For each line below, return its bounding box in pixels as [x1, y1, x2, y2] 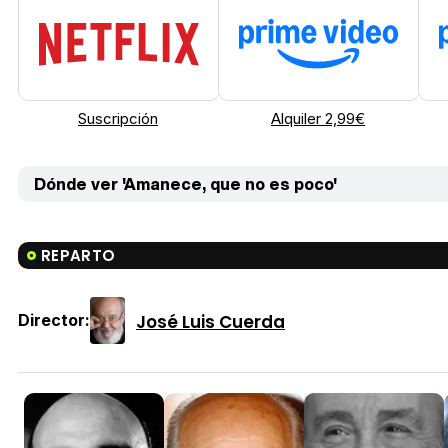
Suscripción [78, 109, 158, 129]
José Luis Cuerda [136, 309, 285, 334]
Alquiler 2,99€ [271, 109, 365, 129]
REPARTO [41, 245, 116, 267]
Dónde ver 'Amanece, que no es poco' [34, 172, 337, 197]
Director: [18, 310, 90, 331]
